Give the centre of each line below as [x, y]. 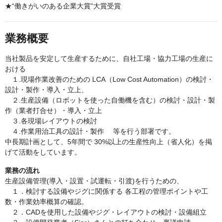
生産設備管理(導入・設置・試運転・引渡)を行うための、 [94, 181]
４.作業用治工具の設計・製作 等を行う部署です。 [90, 131]
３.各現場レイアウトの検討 [51, 121]
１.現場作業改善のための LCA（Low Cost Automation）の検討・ [109, 79]
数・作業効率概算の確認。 [47, 202]
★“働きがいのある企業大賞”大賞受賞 [63, 6]
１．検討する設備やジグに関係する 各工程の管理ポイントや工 [107, 191]
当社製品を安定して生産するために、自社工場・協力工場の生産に [109, 58]
